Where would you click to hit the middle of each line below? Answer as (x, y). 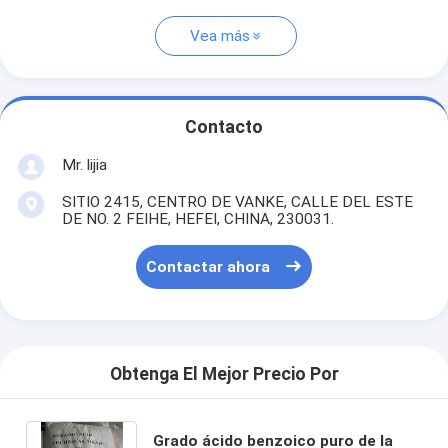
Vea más (219, 36)
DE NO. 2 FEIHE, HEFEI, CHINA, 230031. (197, 218)
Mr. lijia (84, 164)
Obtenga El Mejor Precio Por (224, 374)
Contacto (224, 127)
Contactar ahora (208, 267)
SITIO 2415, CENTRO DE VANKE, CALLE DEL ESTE (237, 201)
